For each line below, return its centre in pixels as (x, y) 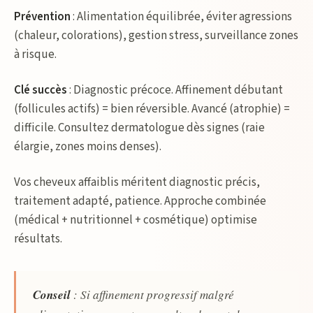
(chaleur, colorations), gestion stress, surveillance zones (156, 36)
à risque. (35, 54)
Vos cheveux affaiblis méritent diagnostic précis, (137, 182)
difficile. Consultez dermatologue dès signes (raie (139, 128)
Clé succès (41, 90)
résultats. (38, 239)
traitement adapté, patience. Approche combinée (140, 201)
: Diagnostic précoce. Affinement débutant (175, 90)
